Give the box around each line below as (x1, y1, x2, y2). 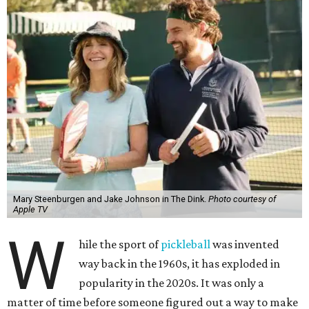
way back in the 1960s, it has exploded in (79, 257, 281, 271)
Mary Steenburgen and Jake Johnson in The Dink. (12, 194, 208, 205)
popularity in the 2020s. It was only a (79, 276, 265, 290)
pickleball (161, 237, 211, 252)
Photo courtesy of (208, 194, 276, 205)
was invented (210, 237, 280, 252)
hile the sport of (79, 237, 161, 252)
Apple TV (12, 204, 48, 215)
